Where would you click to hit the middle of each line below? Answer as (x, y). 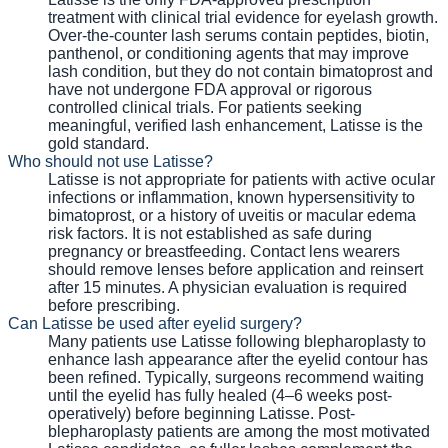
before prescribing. (114, 305)
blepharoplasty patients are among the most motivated (239, 431)
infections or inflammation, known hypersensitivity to (231, 197)
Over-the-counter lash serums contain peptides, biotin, (238, 35)
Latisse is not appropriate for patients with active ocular (241, 179)
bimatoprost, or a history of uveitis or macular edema (232, 215)
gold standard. (98, 143)
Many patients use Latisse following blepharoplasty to (237, 341)
